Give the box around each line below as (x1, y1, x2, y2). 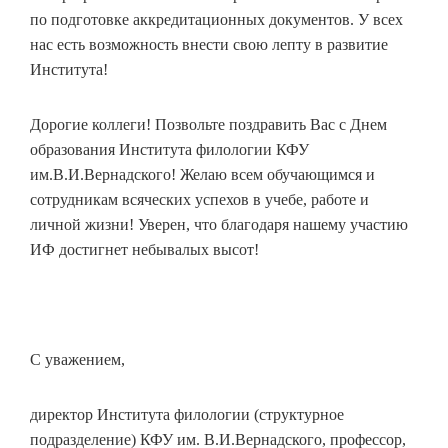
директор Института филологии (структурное (30, 406, 344, 424)
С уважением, (30, 351, 125, 369)
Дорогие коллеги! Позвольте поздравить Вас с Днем (30, 116, 387, 134)
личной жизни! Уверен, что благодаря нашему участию (30, 216, 408, 234)
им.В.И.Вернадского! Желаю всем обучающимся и (30, 166, 375, 184)
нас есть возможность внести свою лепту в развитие (30, 36, 388, 54)
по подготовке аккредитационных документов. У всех (30, 11, 403, 29)
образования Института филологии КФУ (30, 141, 309, 159)
